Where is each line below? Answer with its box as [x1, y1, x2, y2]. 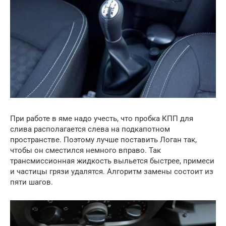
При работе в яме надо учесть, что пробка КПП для [10, 114, 193, 123]
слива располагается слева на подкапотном [10, 124, 170, 134]
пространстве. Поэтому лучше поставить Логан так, [10, 135, 197, 144]
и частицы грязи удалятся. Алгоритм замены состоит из [10, 166, 213, 176]
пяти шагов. [10, 177, 53, 187]
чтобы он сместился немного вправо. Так [10, 145, 161, 155]
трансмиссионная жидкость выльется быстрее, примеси [10, 156, 214, 165]
